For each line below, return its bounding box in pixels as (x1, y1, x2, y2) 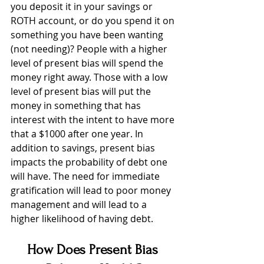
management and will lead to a (11, 198, 149, 212)
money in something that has (11, 99, 143, 113)
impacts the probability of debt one (11, 156, 170, 169)
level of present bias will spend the (11, 57, 166, 70)
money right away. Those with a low (11, 71, 170, 84)
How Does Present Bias (27, 242, 161, 258)
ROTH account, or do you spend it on (11, 14, 177, 28)
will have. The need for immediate (11, 170, 162, 183)
